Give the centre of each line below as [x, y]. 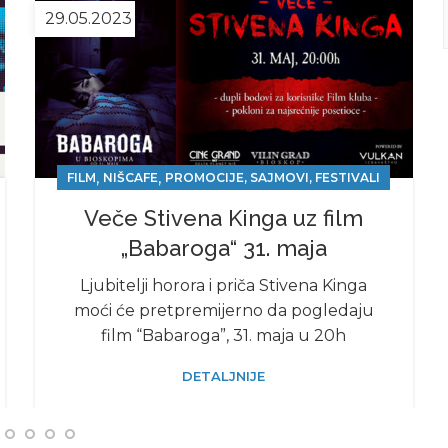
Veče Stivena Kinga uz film [224, 217]
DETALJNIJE [224, 375]
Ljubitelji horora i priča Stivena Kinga [224, 285]
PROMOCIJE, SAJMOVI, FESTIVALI [273, 177]
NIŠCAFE [131, 177]
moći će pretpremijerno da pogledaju [223, 310]
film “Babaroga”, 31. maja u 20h [224, 335]
